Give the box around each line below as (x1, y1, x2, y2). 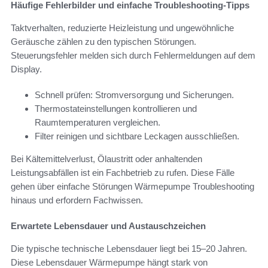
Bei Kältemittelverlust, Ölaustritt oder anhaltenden (11, 154, 202, 165)
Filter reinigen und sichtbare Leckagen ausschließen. (35, 131, 239, 142)
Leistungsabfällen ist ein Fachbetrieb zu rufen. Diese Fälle (11, 167, 234, 178)
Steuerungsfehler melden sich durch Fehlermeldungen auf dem (11, 50, 255, 61)
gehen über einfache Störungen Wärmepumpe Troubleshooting (11, 181, 254, 192)
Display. (11, 64, 42, 75)
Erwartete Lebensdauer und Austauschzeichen (11, 221, 206, 232)
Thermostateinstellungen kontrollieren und (35, 103, 197, 114)
